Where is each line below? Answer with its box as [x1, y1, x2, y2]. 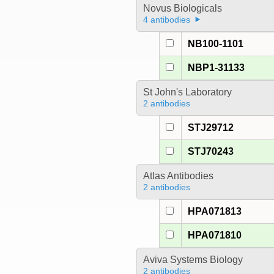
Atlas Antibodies [143, 171, 213, 182]
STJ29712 [188, 122, 234, 133]
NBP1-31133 [188, 62, 245, 73]
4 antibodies [143, 15, 190, 25]
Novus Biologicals [143, 3, 222, 14]
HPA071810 [188, 230, 242, 241]
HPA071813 [188, 206, 242, 217]
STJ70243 [188, 146, 234, 157]
